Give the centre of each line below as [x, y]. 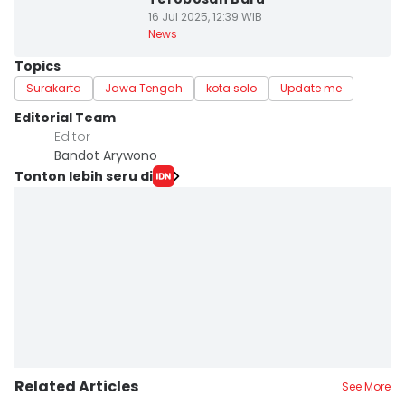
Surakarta [54, 88]
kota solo [231, 88]
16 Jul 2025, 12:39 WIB [205, 17]
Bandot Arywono [106, 155]
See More [366, 386]
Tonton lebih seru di [84, 176]
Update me [311, 88]
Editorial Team [65, 118]
